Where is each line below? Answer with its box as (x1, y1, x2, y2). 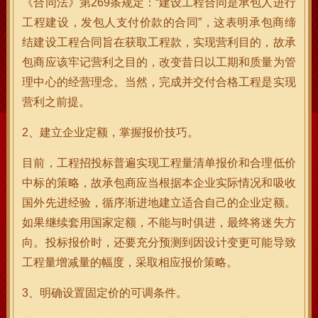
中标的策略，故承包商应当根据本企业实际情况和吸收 (22, 176, 296, 190)
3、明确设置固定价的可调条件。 (22, 286, 188, 300)
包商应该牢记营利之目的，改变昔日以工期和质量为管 (22, 55, 296, 69)
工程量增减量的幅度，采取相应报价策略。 (22, 256, 238, 269)
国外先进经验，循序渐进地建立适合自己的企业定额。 (22, 196, 296, 209)
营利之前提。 (22, 95, 91, 109)
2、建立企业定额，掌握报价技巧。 (22, 126, 199, 139)
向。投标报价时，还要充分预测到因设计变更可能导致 (22, 236, 296, 249)
